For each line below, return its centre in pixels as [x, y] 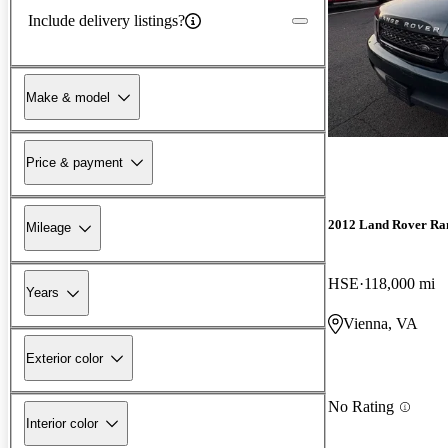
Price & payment [74, 162]
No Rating [361, 407]
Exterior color [64, 358]
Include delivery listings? [106, 20]
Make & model [68, 97]
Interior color [62, 423]
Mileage [48, 228]
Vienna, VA [380, 324]
